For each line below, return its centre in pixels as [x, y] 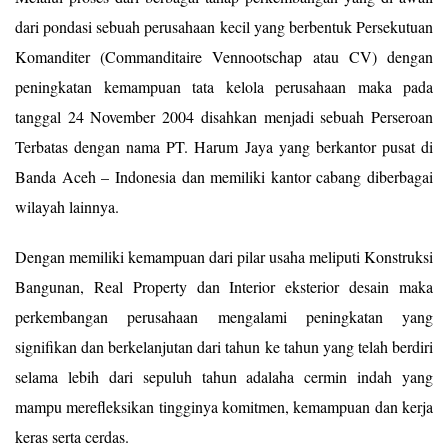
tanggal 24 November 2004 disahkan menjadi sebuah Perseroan [224, 116]
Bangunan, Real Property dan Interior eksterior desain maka [224, 286]
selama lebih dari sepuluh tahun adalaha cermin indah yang [224, 376]
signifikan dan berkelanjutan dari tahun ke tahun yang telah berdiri [224, 346]
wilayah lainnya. [67, 206]
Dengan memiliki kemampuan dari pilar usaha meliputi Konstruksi [224, 256]
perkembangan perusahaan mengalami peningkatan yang [224, 316]
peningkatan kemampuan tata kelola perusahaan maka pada [224, 86]
